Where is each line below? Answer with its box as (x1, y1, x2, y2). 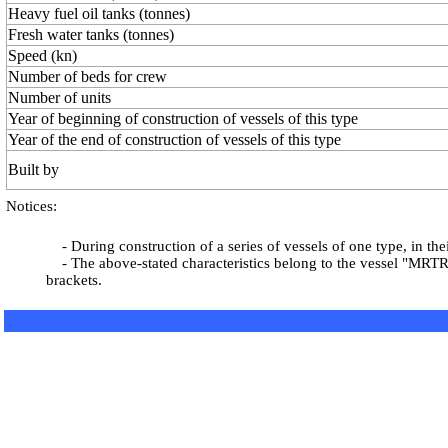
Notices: (6, 198, 57, 214)
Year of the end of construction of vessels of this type (8, 131, 341, 148)
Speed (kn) (8, 47, 77, 64)
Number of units (8, 89, 111, 106)
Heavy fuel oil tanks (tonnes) (8, 5, 190, 22)
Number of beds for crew (8, 68, 167, 85)
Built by (8, 161, 59, 178)
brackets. (46, 272, 102, 288)
